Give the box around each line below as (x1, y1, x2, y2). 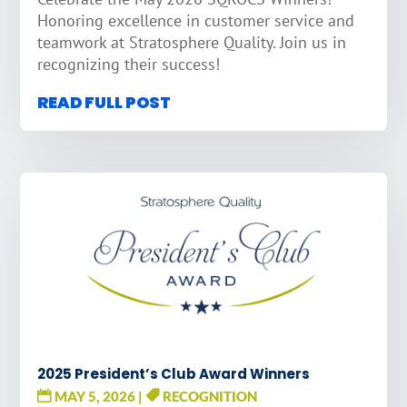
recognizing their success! (37, 54, 221, 75)
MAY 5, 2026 (55, 388, 136, 405)
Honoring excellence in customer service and (37, 10, 355, 32)
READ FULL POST (37, 91, 172, 114)
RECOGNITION (162, 388, 257, 405)
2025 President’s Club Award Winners (37, 364, 311, 384)
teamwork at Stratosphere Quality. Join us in (37, 32, 347, 54)
